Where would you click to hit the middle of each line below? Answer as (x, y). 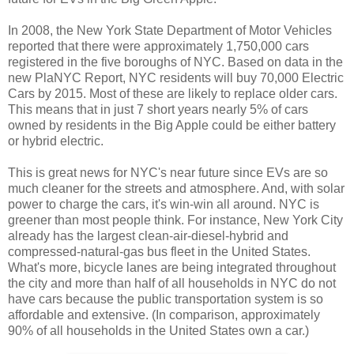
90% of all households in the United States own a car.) (158, 330)
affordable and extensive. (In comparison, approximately (164, 314)
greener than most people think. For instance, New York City (175, 220)
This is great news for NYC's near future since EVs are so (168, 172)
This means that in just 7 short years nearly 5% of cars (158, 109)
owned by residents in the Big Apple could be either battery (172, 125)
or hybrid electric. (56, 141)
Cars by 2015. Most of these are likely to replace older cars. (173, 93)
